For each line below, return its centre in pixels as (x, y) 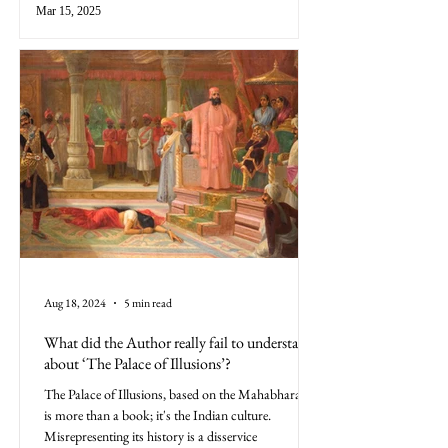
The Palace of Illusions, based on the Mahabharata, (179, 393)
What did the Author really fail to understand (179, 342)
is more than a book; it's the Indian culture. (157, 414)
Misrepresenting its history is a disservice (150, 435)
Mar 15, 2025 (68, 11)
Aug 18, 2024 (75, 302)
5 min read (148, 302)
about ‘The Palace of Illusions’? (137, 363)
